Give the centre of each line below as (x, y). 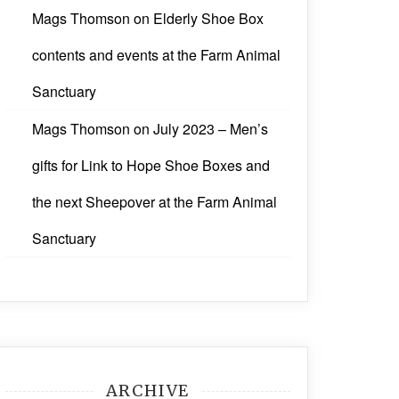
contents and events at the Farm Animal (156, 55)
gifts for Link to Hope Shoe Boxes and (151, 166)
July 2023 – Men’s (211, 129)
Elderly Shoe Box (208, 19)
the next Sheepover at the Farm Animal (155, 202)
